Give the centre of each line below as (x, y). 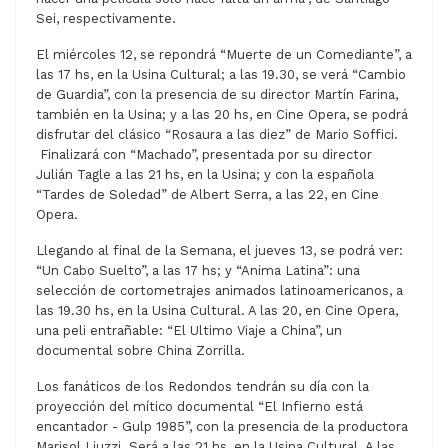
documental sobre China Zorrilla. (140, 351)
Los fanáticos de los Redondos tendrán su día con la (202, 387)
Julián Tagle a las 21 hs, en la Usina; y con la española (205, 175)
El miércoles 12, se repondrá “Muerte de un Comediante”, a (224, 55)
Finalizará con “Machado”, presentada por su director (204, 155)
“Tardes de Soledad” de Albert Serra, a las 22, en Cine (207, 195)
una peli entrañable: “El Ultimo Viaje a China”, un (189, 331)
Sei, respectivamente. (106, 19)
